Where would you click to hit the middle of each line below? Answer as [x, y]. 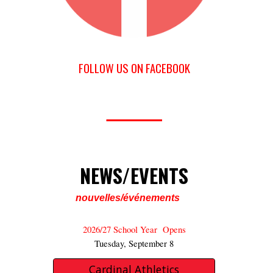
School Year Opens [149, 230]
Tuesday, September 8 [134, 244]
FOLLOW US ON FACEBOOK [134, 68]
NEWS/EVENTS [134, 175]
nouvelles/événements [128, 198]
